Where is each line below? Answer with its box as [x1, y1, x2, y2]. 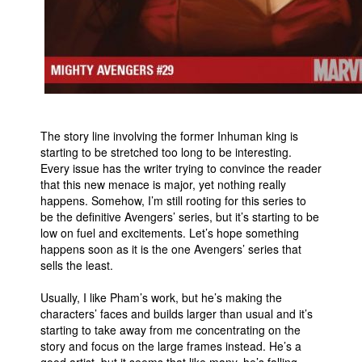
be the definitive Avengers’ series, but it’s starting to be [40, 208, 319, 225]
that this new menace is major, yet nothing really [40, 176, 286, 192]
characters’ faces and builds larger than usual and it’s [40, 305, 313, 322]
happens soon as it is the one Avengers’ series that [40, 241, 301, 257]
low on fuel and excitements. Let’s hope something [40, 225, 299, 241]
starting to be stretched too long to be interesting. [40, 144, 292, 160]
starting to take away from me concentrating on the [40, 322, 301, 338]
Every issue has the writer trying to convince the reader [40, 160, 322, 176]
